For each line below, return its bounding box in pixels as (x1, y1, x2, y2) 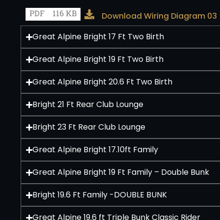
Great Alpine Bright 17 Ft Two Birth (32, 31, 165, 43)
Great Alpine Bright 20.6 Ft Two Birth (32, 76, 173, 88)
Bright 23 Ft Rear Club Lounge (32, 121, 146, 133)
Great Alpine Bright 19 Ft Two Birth (32, 54, 164, 65)
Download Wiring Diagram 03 (102, 10, 217, 22)
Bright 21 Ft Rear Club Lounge (32, 99, 144, 110)
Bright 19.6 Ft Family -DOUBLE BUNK (32, 189, 167, 201)
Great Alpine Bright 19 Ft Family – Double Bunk (32, 166, 210, 178)
